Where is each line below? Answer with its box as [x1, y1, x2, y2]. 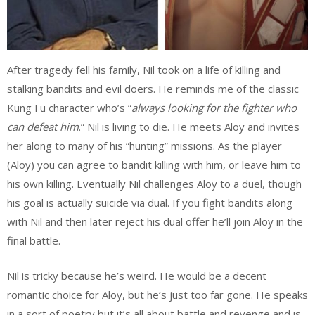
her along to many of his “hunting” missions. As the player [7, 139, 282, 153]
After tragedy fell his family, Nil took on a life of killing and [7, 63, 281, 77]
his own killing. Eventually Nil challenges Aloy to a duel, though [7, 176, 302, 191]
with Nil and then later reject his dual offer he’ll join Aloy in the [7, 214, 303, 229]
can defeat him [7, 120, 79, 134]
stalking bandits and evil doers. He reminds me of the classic [7, 82, 299, 96]
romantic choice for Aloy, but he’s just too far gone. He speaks [7, 287, 308, 302]
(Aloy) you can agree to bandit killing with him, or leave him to [7, 157, 301, 172]
